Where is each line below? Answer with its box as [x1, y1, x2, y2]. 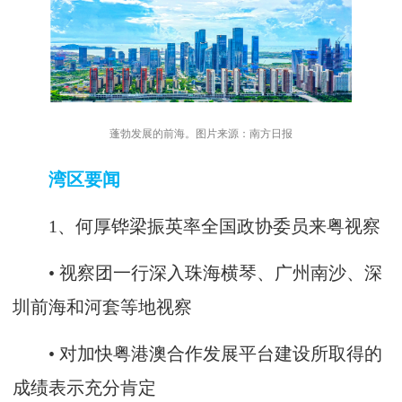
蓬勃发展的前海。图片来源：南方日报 [109, 127, 293, 140]
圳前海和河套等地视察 [13, 297, 192, 317]
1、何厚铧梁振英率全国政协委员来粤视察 [13, 216, 380, 236]
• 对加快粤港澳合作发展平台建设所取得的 [13, 344, 382, 363]
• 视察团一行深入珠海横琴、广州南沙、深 [13, 263, 382, 283]
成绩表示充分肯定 [13, 378, 156, 398]
